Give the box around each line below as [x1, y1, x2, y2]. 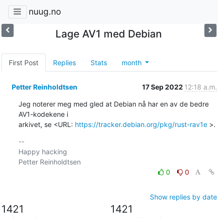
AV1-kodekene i [18, 109, 68, 118]
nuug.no [28, 6, 61, 17]
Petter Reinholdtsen [11, 82, 77, 91]
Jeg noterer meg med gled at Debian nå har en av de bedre [18, 99, 209, 108]
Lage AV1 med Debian [55, 27, 163, 40]
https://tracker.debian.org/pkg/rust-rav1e [74, 120, 207, 128]
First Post [8, 58, 38, 67]
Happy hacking [18, 147, 67, 156]
